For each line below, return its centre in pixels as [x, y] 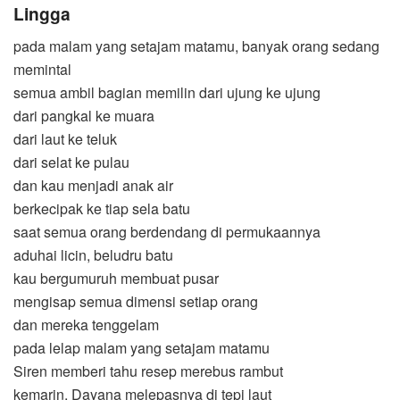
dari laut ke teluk [65, 139]
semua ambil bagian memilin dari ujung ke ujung [167, 93]
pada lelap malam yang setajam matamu [142, 348]
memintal [42, 70]
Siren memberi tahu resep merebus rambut [148, 371]
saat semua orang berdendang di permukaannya [167, 232]
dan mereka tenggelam [86, 325]
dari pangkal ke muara [84, 116]
